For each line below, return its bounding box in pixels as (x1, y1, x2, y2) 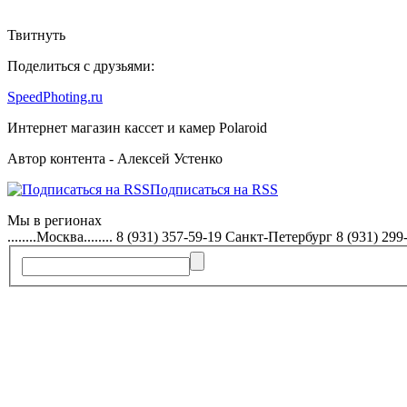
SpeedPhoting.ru (7, 88, 103, 104)
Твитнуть (7, 26, 65, 43)
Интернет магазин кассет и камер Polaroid (7, 119, 267, 135)
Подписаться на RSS (150, 181, 278, 197)
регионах (45, 212, 102, 228)
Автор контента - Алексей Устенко (7, 150, 223, 166)
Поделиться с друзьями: (7, 57, 154, 74)
